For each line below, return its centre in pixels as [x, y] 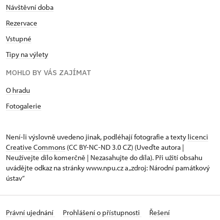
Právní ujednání [30, 213]
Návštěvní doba [30, 7]
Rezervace [22, 23]
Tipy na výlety [27, 55]
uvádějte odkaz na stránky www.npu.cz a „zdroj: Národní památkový [108, 168]
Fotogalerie [24, 106]
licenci [198, 137]
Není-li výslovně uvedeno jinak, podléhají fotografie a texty [97, 137]
